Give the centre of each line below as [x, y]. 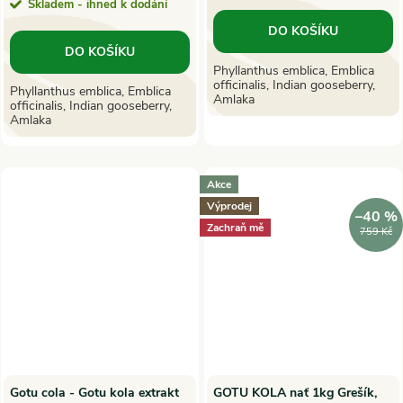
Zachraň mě [235, 227]
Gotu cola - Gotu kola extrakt [94, 392]
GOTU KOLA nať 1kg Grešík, [295, 392]
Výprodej [229, 206]
